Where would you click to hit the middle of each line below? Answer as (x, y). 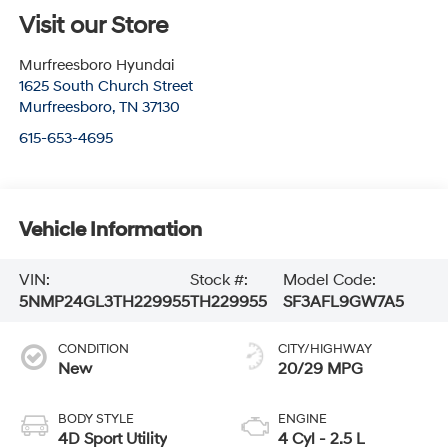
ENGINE (302, 419)
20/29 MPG (320, 369)
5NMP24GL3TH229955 (104, 301)
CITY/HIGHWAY (325, 349)
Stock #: (218, 279)
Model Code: (329, 279)
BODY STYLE (95, 419)
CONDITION (93, 349)
